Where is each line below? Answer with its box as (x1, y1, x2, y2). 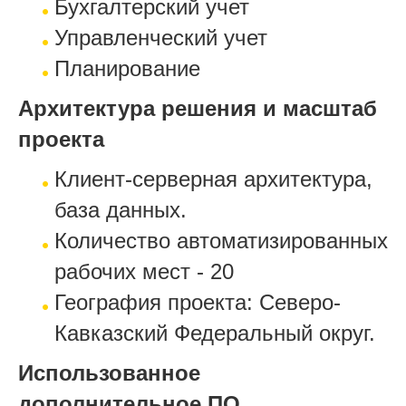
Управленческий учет (54, 24, 267, 50)
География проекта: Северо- (54, 289, 341, 314)
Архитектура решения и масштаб (18, 95, 377, 121)
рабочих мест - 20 (54, 258, 234, 284)
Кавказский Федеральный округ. (54, 320, 375, 345)
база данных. (54, 197, 187, 222)
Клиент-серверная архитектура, (54, 166, 372, 191)
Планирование (54, 55, 200, 81)
